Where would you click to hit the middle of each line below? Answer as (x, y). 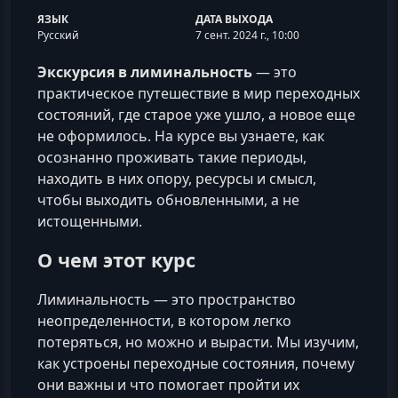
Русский (58, 35)
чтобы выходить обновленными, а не (168, 200)
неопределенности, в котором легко (164, 321)
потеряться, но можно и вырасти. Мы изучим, (198, 342)
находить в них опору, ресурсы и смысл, (177, 179)
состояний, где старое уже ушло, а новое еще (196, 115)
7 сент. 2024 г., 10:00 (248, 35)
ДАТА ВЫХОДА (235, 19)
